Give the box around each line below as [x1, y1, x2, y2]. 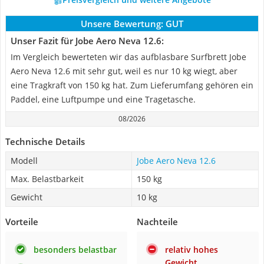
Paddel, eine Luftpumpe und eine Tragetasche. [11, 94, 196, 105]
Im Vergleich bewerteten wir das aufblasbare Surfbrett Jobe [11, 51, 246, 62]
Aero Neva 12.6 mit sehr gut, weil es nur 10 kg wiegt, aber [11, 65, 237, 77]
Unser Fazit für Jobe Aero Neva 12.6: [11, 35, 164, 47]
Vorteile [5, 216, 38, 227]
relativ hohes [165, 244, 218, 255]
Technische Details [5, 136, 85, 147]
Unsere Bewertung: [81, 18, 163, 29]
